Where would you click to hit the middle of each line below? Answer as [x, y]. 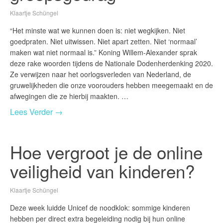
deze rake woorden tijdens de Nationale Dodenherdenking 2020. [111, 63]
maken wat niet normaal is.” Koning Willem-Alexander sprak [104, 53]
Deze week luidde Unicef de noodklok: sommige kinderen [100, 208]
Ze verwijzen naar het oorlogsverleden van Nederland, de [101, 74]
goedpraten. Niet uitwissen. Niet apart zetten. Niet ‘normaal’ [104, 42]
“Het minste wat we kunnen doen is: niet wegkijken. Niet [98, 31]
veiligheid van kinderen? [102, 171]
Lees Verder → [36, 112]
